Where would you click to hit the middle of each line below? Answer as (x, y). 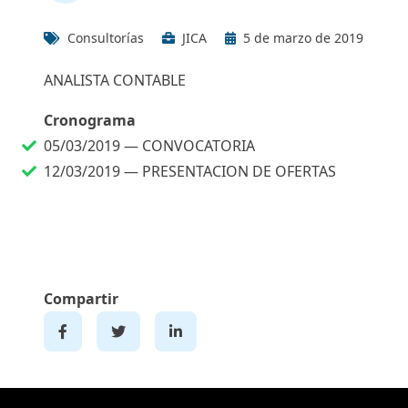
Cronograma (90, 120)
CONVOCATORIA (199, 146)
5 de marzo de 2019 (303, 38)
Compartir (81, 299)
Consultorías (106, 38)
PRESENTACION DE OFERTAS (239, 171)
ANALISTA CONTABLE (115, 80)
